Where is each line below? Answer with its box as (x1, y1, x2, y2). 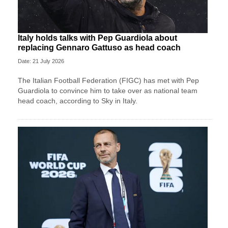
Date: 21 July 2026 (18, 58, 64, 64)
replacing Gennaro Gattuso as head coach (18, 43, 181, 52)
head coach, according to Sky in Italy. (18, 96, 137, 105)
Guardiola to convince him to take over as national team (18, 86, 197, 95)
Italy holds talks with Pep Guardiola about (18, 33, 177, 42)
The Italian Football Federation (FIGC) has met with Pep (18, 76, 199, 84)
